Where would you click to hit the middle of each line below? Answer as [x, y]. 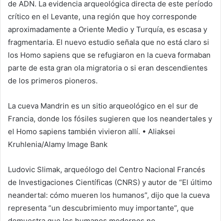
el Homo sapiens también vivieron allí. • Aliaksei [92, 132]
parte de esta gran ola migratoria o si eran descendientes [108, 68]
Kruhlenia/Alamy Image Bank [58, 145]
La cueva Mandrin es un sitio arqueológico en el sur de [103, 106]
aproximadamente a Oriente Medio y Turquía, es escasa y [108, 30]
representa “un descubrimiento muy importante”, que [101, 208]
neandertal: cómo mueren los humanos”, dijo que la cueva [109, 195]
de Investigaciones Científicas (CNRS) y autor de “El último [110, 183]
